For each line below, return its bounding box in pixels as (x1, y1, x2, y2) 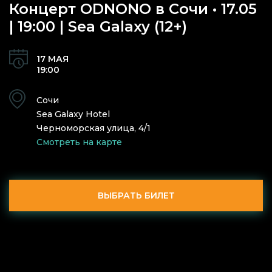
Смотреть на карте (36, 137, 122, 148)
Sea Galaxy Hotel (36, 109, 110, 120)
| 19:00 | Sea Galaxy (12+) (9, 18, 187, 35)
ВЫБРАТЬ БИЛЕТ (97, 190, 175, 201)
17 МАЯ (36, 53, 69, 64)
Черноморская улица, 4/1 (36, 123, 151, 134)
